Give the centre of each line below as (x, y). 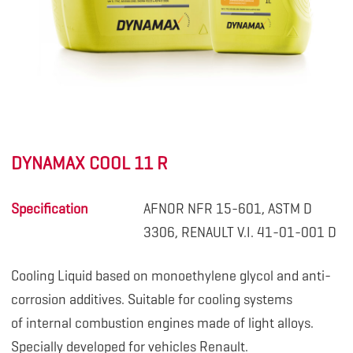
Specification (49, 209)
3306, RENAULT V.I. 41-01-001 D (240, 233)
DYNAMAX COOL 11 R (89, 163)
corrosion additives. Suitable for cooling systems (151, 300)
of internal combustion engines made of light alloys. (162, 323)
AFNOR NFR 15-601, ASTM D (227, 209)
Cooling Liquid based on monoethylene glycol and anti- (171, 276)
